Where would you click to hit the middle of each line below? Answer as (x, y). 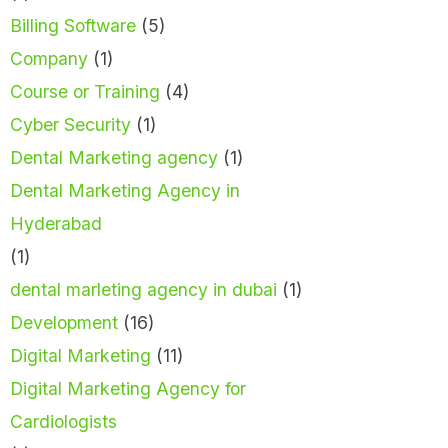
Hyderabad (56, 224)
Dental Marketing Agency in (125, 191)
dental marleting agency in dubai (143, 290)
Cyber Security (70, 125)
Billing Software (73, 26)
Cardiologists (63, 422)
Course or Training (85, 92)
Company (49, 59)
